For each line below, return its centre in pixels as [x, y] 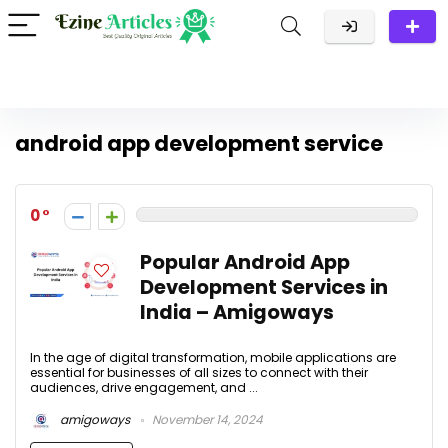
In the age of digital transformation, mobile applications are [213, 357]
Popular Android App [245, 262]
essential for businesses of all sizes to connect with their [199, 372]
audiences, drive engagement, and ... [144, 387]
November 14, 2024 [206, 420]
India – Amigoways [237, 312]
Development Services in [264, 287]
